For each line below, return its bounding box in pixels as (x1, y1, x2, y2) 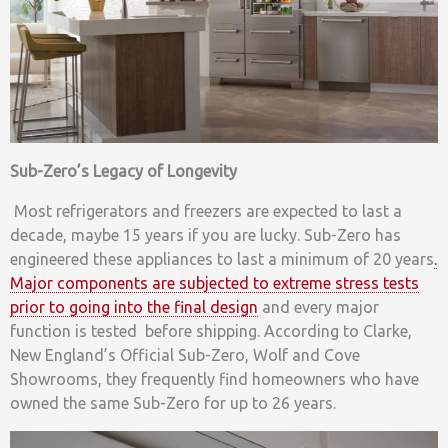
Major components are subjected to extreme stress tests (10, 273, 419, 292)
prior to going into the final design (10, 297, 258, 316)
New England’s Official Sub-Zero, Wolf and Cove (10, 345, 360, 364)
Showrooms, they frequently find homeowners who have (10, 369, 419, 388)
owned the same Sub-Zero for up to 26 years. (10, 393, 336, 412)
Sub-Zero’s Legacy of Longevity (10, 161, 237, 180)
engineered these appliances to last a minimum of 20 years (10, 249, 434, 268)
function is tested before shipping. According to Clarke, (10, 321, 412, 340)
